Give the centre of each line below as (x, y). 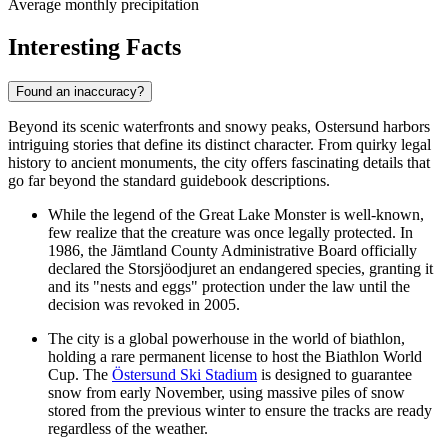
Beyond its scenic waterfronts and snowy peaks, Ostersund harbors (219, 126)
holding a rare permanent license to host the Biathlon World (235, 356)
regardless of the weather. (128, 428)
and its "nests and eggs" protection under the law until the (229, 286)
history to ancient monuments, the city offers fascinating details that (219, 162)
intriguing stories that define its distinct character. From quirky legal (219, 144)
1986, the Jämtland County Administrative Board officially (232, 250)
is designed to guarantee (334, 374)
